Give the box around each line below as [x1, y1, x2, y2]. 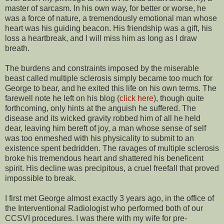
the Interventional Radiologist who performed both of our [5, 203, 203, 212]
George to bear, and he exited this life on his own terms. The [5, 83, 216, 92]
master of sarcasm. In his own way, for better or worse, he [5, 3, 206, 12]
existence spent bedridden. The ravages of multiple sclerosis [5, 143, 219, 152]
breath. [5, 43, 29, 52]
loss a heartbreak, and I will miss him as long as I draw [5, 33, 197, 42]
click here [119, 93, 153, 102]
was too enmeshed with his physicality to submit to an [5, 133, 194, 142]
